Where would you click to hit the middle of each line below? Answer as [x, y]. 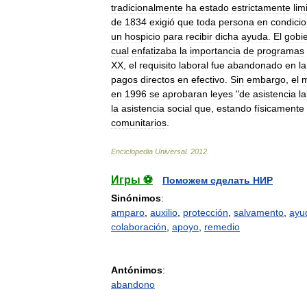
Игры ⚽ [132, 180]
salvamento [259, 212]
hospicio [143, 36]
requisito [158, 65]
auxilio [164, 212]
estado [214, 8]
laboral [194, 65]
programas [281, 51]
